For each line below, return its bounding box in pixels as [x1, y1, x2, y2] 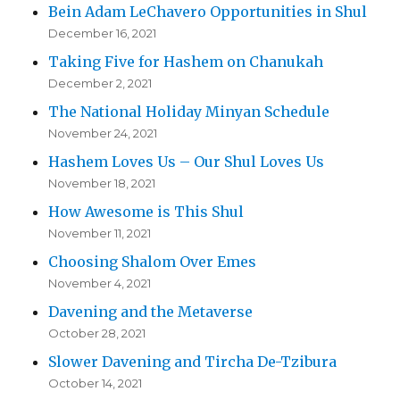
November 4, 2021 [48, 275, 152, 290]
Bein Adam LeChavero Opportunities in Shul [48, 2, 368, 21]
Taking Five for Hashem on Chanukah [48, 52, 324, 71]
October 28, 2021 [48, 325, 146, 340]
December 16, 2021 [48, 25, 157, 40]
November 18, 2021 [48, 175, 156, 190]
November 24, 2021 [48, 125, 158, 140]
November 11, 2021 [48, 225, 152, 240]
